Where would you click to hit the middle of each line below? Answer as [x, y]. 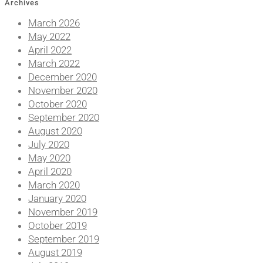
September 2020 [64, 118]
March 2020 [54, 185]
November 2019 [63, 212]
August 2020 [55, 131]
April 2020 [50, 172]
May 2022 [49, 37]
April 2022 [50, 50]
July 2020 [49, 145]
